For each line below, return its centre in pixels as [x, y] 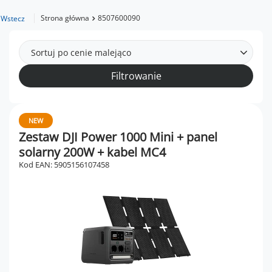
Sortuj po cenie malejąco [81, 52]
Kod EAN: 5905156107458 [64, 165]
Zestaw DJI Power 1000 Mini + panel [118, 137]
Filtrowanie [136, 76]
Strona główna [65, 18]
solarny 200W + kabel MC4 [92, 152]
